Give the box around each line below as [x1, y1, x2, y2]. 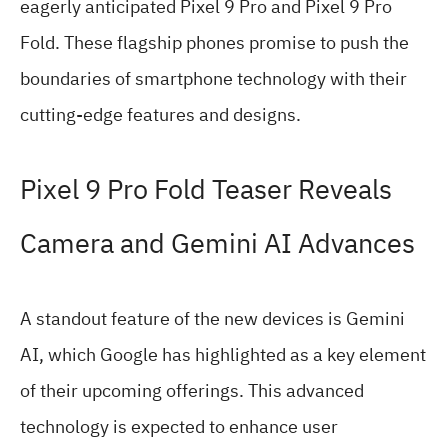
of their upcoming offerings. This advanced [20, 376, 364, 404]
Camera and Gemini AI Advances [20, 222, 415, 264]
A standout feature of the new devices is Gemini [20, 304, 405, 332]
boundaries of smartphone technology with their [20, 64, 407, 92]
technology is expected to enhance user [20, 412, 338, 440]
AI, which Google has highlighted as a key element [20, 340, 426, 368]
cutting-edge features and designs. [20, 100, 301, 128]
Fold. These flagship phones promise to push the [20, 28, 409, 56]
